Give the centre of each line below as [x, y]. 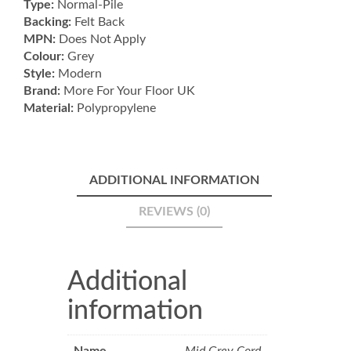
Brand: [42, 90]
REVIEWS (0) [174, 211]
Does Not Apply [101, 39]
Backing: [47, 22]
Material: [49, 108]
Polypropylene [115, 108]
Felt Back [98, 22]
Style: [39, 73]
